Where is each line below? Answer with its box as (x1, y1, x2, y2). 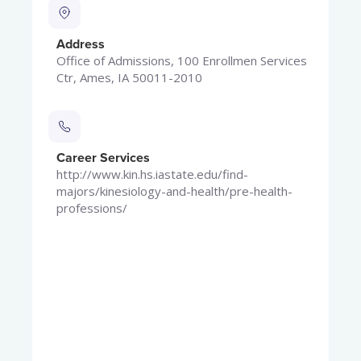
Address (56, 36, 105, 53)
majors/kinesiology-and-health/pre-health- (56, 183, 293, 200)
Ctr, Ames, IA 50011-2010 (56, 69, 202, 86)
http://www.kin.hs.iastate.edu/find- (56, 166, 248, 183)
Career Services (56, 150, 150, 167)
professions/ (56, 200, 127, 217)
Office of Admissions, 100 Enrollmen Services (56, 52, 307, 69)
